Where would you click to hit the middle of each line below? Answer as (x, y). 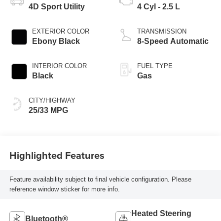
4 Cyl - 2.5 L (159, 6)
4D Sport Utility (56, 6)
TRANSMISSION (162, 31)
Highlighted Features (57, 155)
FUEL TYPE (155, 66)
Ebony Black (56, 41)
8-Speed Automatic (173, 41)
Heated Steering (161, 214)
